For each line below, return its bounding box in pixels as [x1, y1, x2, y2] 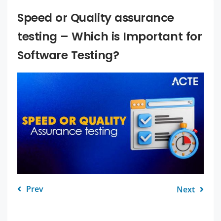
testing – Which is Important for [17, 28, 202, 44]
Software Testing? [17, 47, 119, 63]
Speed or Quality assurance [17, 9, 175, 26]
